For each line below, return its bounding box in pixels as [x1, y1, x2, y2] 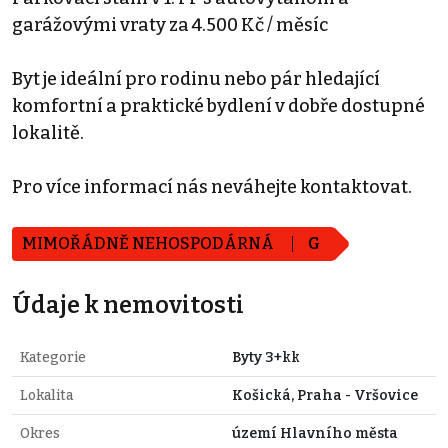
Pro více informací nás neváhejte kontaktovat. [12, 175, 412, 198]
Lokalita [20, 386, 73, 404]
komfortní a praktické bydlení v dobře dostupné [12, 94, 425, 117]
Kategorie [20, 348, 86, 366]
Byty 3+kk [232, 348, 300, 366]
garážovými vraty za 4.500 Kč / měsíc [12, 13, 328, 36]
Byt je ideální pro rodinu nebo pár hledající [12, 67, 380, 90]
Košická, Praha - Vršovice [232, 386, 418, 404]
